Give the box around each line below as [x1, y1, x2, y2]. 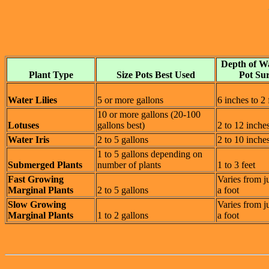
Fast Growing [8, 174, 64, 185]
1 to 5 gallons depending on [97, 149, 202, 160]
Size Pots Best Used [116, 70, 195, 80]
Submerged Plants [8, 160, 82, 171]
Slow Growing [8, 199, 66, 210]
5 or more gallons [97, 95, 163, 106]
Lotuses [8, 120, 39, 131]
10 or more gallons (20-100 [97, 109, 201, 120]
